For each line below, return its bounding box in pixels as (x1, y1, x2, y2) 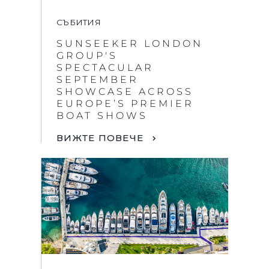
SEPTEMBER (56, 74, 139, 86)
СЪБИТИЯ (56, 17, 101, 28)
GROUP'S (56, 50, 118, 62)
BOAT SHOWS (56, 110, 148, 122)
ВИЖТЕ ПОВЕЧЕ (56, 131, 144, 144)
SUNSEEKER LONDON (56, 38, 203, 50)
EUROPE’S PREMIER (56, 98, 194, 110)
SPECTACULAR (56, 62, 154, 74)
